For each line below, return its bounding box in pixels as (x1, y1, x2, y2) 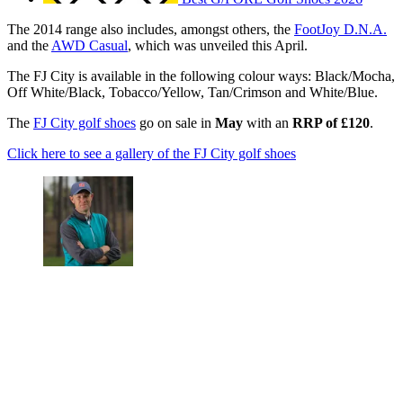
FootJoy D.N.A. (294, 22, 387, 38)
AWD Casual (51, 38, 128, 54)
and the (7, 38, 51, 54)
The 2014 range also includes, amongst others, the (7, 22, 294, 38)
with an (243, 115, 292, 131)
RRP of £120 (292, 115, 370, 131)
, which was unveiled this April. (128, 38, 308, 54)
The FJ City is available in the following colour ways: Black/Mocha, (7, 68, 395, 85)
